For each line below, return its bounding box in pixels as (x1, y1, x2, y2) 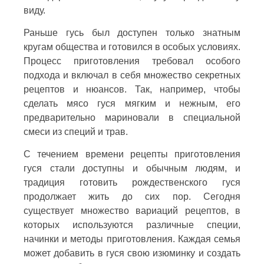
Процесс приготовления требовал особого (24, 55, 240, 66)
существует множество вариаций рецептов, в (24, 205, 240, 216)
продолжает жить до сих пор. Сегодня (24, 191, 240, 202)
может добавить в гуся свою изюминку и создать (24, 247, 240, 258)
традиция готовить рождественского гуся (24, 177, 240, 187)
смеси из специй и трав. (24, 126, 128, 137)
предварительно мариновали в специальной (24, 112, 240, 123)
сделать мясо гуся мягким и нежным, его (24, 98, 240, 108)
